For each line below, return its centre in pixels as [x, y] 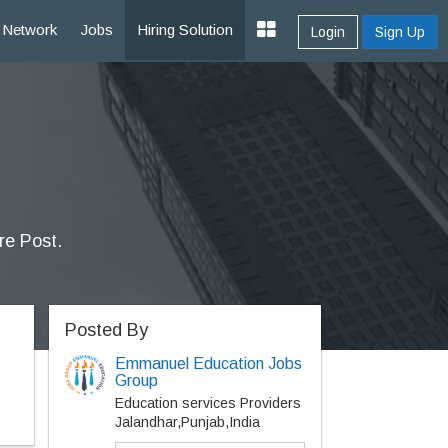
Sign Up [400, 32]
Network [29, 29]
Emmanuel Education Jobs [208, 363]
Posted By [106, 330]
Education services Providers [207, 403]
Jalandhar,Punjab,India [187, 422]
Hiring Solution [185, 29]
